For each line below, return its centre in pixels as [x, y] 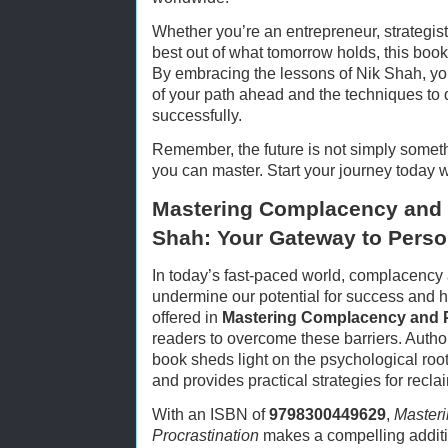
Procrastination [205, 435]
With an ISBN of [210, 414]
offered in [187, 317]
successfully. [197, 115]
